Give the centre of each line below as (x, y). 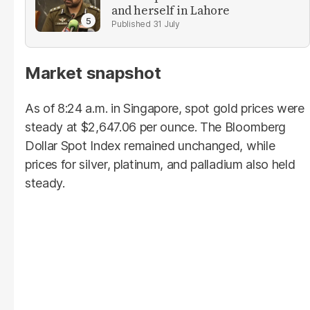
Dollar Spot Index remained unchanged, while (150, 146)
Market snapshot (93, 73)
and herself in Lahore (171, 10)
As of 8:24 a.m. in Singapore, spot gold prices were (165, 109)
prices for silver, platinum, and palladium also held (160, 165)
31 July (166, 24)
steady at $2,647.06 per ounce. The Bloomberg (155, 127)
